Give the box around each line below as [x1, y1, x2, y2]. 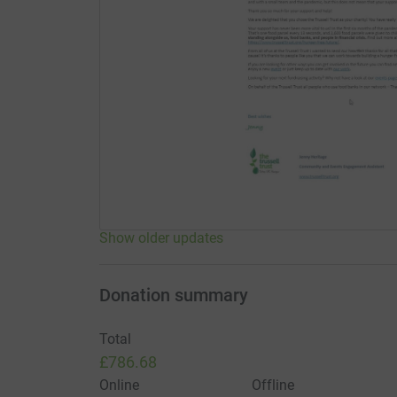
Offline [251, 376, 295, 393]
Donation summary [98, 284, 248, 306]
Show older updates [98, 229, 223, 246]
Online [98, 376, 139, 393]
